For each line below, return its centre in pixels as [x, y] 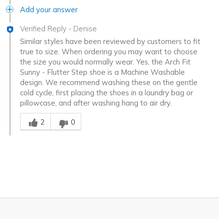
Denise [85, 29]
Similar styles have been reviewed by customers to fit [110, 42]
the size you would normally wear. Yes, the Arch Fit [105, 62]
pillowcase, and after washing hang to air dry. [96, 103]
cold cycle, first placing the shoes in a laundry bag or [107, 93]
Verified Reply [43, 29]
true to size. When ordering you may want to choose [109, 52]
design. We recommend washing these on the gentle [109, 83]
